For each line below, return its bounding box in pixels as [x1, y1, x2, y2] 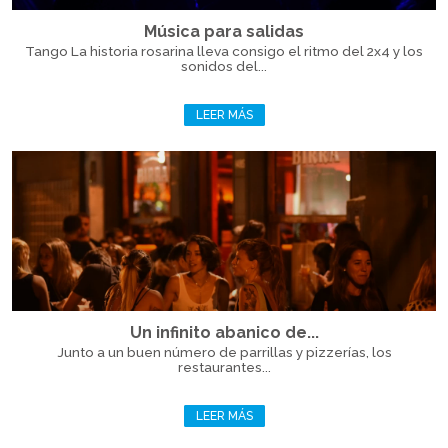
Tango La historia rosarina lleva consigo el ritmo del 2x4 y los [25, 43, 423, 59]
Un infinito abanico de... [129, 323, 319, 342]
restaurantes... [177, 359, 271, 375]
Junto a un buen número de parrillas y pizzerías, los [56, 344, 392, 360]
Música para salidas [144, 22, 304, 41]
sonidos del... [181, 58, 267, 74]
